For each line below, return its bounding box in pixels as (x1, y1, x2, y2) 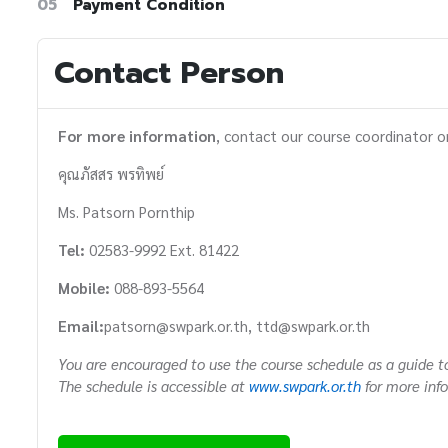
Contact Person (54, 50, 284, 97)
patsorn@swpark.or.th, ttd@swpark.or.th (104, 316, 370, 336)
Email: (58, 316, 104, 336)
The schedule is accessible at (58, 376, 249, 396)
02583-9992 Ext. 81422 (89, 240, 239, 260)
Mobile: (58, 278, 114, 298)
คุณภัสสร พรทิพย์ (58, 164, 164, 184)
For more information (58, 126, 216, 146)
